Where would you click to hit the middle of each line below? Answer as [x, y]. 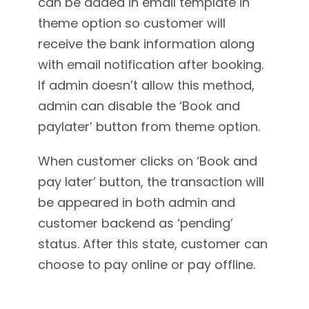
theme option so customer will [132, 23]
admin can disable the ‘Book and [139, 106]
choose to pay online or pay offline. [147, 265]
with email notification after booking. [151, 65]
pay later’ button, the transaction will [151, 182]
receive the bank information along [146, 44]
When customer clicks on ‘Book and [148, 161]
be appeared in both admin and [137, 203]
